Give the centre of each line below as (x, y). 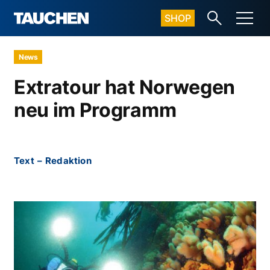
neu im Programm (95, 110)
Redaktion (68, 161)
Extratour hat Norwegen (124, 87)
